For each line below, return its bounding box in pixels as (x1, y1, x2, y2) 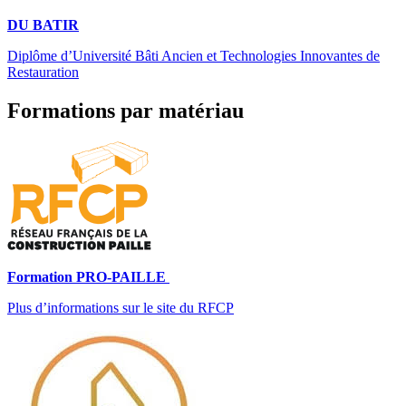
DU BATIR (7, 16, 79, 33)
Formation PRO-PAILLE (7, 268, 169, 285)
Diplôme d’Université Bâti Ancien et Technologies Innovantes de (7, 47, 380, 63)
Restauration (7, 63, 79, 80)
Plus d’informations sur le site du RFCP (7, 299, 234, 315)
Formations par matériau (7, 98, 244, 122)
